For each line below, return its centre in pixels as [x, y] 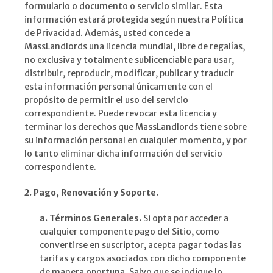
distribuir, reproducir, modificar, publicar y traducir [129, 73]
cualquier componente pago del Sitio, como [129, 232]
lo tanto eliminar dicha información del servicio [123, 154]
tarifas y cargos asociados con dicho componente [143, 259]
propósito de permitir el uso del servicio [106, 100]
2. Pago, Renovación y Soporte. [91, 193]
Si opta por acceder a [186, 218]
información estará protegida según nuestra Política [134, 20]
